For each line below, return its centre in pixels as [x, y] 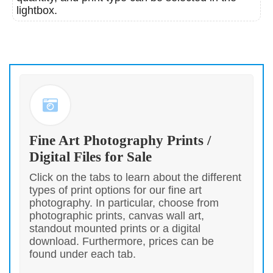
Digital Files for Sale [90, 157]
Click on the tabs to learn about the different [135, 177]
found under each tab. [83, 254]
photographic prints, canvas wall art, [117, 215]
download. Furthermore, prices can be [122, 241]
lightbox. [37, 10]
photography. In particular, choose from [124, 203]
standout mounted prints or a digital [115, 228]
